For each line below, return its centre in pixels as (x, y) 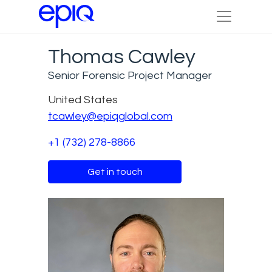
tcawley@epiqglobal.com (110, 116)
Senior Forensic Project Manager (130, 75)
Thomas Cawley (122, 56)
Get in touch (115, 172)
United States (83, 100)
